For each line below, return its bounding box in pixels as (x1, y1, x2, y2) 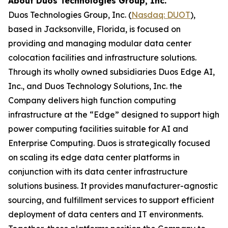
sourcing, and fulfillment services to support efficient (8, 195, 214, 205)
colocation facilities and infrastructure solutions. (8, 52, 196, 63)
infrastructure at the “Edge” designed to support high (8, 109, 219, 120)
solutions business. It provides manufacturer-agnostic (8, 181, 218, 191)
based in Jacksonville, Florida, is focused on (8, 24, 181, 34)
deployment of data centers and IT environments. (8, 209, 203, 219)
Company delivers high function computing (8, 95, 176, 105)
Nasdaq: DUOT (131, 10, 190, 20)
